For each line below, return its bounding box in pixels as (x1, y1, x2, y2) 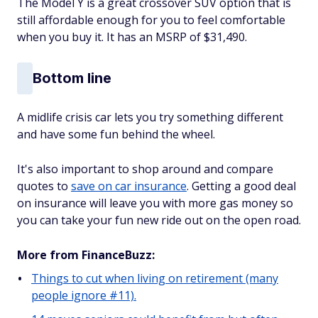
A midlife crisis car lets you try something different (17, 109, 283, 125)
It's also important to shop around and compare (17, 160, 273, 177)
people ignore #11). (31, 287, 136, 303)
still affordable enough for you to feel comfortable (17, 11, 285, 28)
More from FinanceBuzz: (17, 246, 155, 263)
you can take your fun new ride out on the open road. (17, 212, 301, 228)
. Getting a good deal (187, 177, 296, 194)
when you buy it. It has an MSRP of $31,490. (17, 28, 247, 45)
